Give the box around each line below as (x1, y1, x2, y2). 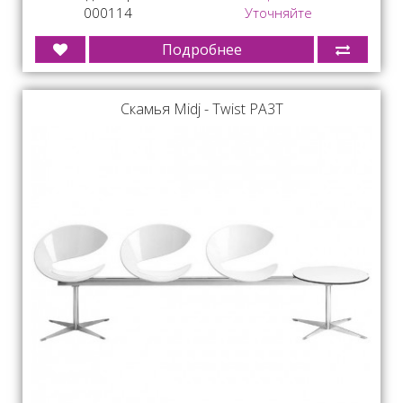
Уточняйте (244, 3, 312, 22)
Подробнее (161, 39, 242, 59)
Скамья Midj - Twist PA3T (120, 98, 283, 119)
